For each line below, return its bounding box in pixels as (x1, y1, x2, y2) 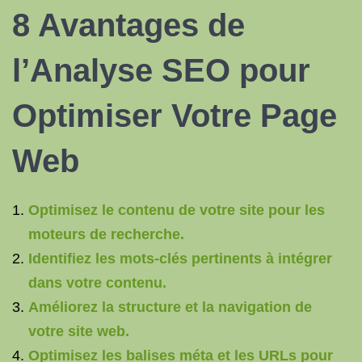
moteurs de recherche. (28, 226, 184, 242)
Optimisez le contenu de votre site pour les (28, 202, 325, 218)
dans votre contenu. (28, 275, 166, 291)
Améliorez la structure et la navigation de (28, 299, 312, 315)
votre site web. (28, 323, 129, 339)
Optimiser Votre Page (12, 98, 337, 133)
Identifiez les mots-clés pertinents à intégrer (28, 250, 332, 267)
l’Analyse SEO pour (12, 53, 310, 88)
